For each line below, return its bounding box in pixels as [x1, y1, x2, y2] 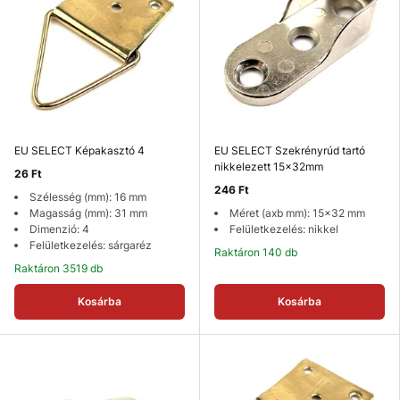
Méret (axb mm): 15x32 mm [229, 206, 365, 220]
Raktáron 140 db [221, 246, 297, 259]
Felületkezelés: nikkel [229, 222, 338, 236]
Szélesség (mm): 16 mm [29, 190, 146, 204]
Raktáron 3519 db [21, 262, 103, 275]
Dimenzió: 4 [29, 222, 89, 236]
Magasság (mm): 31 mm [29, 206, 147, 220]
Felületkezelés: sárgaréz [29, 238, 152, 252]
